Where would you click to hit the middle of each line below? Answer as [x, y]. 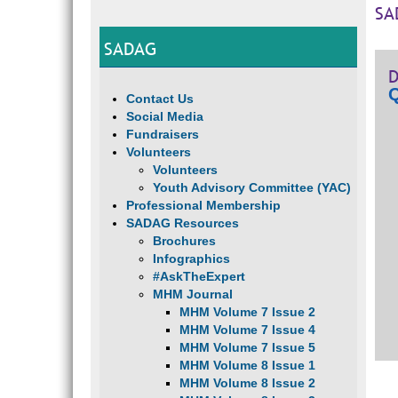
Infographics [191, 259]
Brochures [184, 241]
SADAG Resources [183, 223]
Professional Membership [203, 205]
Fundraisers [163, 134]
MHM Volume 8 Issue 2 [247, 383]
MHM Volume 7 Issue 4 [247, 330]
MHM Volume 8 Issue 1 [247, 365]
